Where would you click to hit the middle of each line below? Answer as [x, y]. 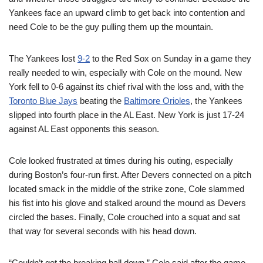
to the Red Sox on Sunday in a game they [171, 58]
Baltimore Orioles [157, 101]
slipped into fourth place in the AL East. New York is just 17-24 [127, 115]
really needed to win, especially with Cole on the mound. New [125, 73]
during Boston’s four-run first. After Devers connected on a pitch [130, 175]
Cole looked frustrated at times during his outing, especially [121, 161]
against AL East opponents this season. [84, 129]
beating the [101, 101]
